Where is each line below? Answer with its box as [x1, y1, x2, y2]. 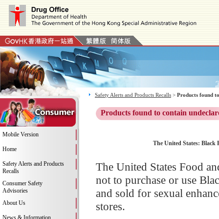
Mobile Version [2, 131, 39, 138]
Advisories [2, 187, 28, 194]
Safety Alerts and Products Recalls [95, 92, 171, 98]
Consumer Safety [2, 180, 43, 187]
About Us [2, 199, 25, 206]
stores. [96, 200, 125, 213]
